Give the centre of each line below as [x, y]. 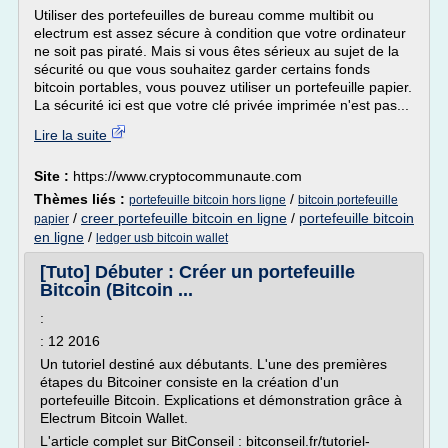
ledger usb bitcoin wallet [162, 238]
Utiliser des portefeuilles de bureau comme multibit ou [204, 15]
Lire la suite [72, 135]
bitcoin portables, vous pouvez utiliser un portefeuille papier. [223, 87]
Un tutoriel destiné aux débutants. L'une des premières [213, 364]
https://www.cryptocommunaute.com [187, 176]
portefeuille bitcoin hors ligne [207, 200]
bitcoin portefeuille [348, 200]
